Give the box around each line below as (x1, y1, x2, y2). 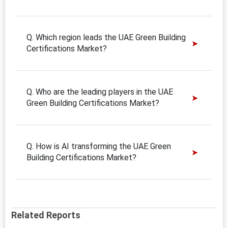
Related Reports (11, 209, 80, 220)
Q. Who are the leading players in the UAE (26, 87, 173, 97)
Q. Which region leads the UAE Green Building (26, 32, 186, 42)
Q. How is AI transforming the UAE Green (26, 141, 171, 151)
